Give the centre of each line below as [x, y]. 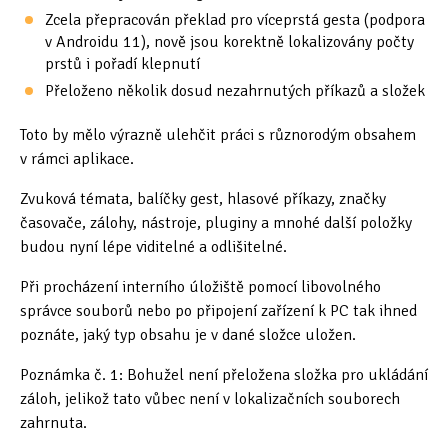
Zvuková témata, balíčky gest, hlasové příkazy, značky [203, 198]
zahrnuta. [53, 422]
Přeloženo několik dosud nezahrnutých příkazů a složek [235, 90]
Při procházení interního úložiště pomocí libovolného [200, 286]
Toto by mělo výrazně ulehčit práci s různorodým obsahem [218, 134]
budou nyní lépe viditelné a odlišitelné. [153, 246]
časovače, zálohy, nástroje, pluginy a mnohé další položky [216, 222]
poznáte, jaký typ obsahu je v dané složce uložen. [188, 334]
